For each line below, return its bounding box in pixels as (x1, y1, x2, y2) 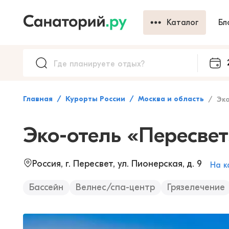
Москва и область (138, 95, 204, 103)
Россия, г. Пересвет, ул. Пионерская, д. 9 (32, 158, 202, 169)
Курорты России (65, 95, 125, 103)
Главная (23, 95, 53, 103)
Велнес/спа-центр (76, 182, 155, 193)
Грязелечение (167, 182, 225, 193)
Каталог (167, 18, 199, 27)
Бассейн (29, 182, 63, 193)
